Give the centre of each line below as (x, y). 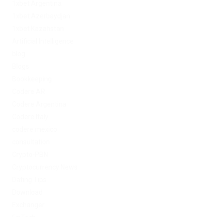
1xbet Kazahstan (38, 29)
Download (27, 193)
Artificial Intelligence (43, 41)
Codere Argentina (39, 104)
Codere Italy (30, 117)
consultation (31, 142)
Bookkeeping (32, 79)
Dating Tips (29, 180)
